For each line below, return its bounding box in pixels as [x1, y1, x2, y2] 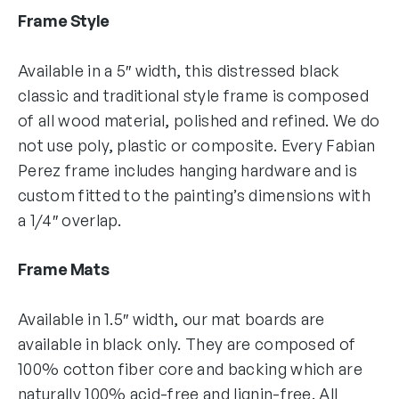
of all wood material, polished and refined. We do [18, 110, 380, 130]
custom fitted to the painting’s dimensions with [18, 184, 371, 205]
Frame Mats [18, 258, 110, 279]
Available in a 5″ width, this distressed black [18, 60, 340, 80]
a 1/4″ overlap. [18, 209, 122, 230]
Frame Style [18, 10, 110, 30]
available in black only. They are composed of [18, 333, 356, 354]
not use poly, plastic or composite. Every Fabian [18, 134, 376, 155]
